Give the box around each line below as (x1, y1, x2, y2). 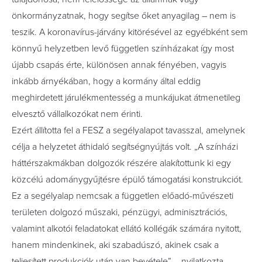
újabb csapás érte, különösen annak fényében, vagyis (12, 59, 226, 71)
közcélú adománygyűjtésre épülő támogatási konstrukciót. (12, 174, 243, 185)
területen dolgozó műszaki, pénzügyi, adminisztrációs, (12, 206, 227, 218)
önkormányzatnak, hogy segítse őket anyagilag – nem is (12, 10, 236, 22)
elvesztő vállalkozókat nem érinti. (12, 108, 143, 120)
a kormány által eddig (116, 75, 201, 87)
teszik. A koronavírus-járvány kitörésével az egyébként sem (12, 26, 248, 38)
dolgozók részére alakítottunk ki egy (87, 157, 231, 169)
